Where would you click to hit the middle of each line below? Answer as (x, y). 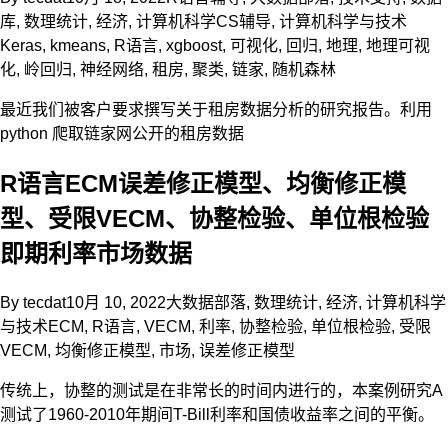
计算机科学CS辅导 (203, 21)
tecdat (44, 302)
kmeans (78, 45)
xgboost (194, 45)
